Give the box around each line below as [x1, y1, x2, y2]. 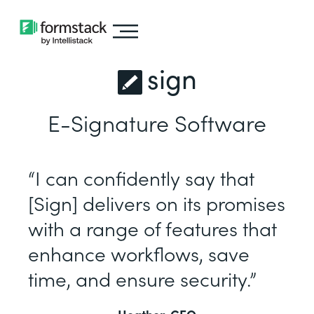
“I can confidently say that [28, 163, 254, 191]
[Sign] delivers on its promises [28, 189, 285, 217]
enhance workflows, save [28, 239, 250, 267]
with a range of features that [28, 214, 277, 242]
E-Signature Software [48, 107, 266, 138]
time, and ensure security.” [28, 264, 257, 292]
